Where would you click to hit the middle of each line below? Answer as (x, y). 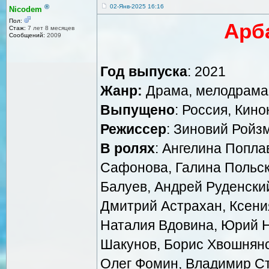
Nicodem (26, 10)
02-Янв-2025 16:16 (137, 6)
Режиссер (133, 129)
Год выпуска (144, 71)
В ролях (128, 148)
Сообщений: (27, 35)
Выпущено (138, 110)
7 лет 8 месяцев (50, 28)
